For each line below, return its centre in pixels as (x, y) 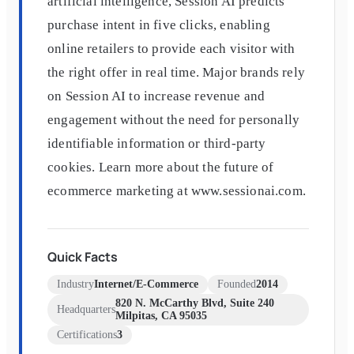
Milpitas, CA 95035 (161, 315)
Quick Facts (83, 256)
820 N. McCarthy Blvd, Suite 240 (195, 303)
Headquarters (86, 309)
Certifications (87, 334)
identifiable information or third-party (157, 143)
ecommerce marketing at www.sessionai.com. (177, 190)
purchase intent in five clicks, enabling (159, 24)
